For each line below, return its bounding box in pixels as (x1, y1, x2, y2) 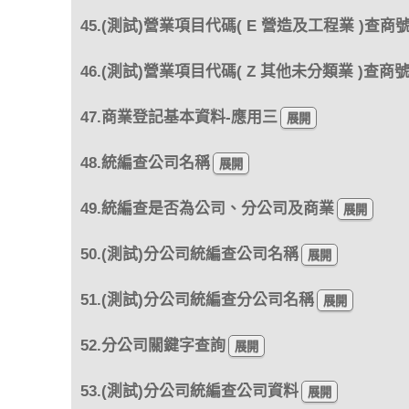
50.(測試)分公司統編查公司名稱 (79, 245, 299, 263)
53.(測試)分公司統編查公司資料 (79, 382, 299, 400)
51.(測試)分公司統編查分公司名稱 (79, 290, 314, 309)
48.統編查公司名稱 (79, 153, 210, 172)
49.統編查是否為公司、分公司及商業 (79, 199, 334, 217)
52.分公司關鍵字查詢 (79, 336, 225, 354)
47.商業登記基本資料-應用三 (79, 108, 278, 126)
